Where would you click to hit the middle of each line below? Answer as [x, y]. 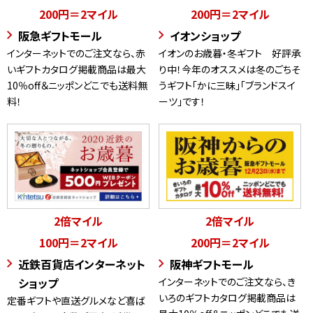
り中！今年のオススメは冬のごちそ [230, 70]
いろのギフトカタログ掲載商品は [227, 298]
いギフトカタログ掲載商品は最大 [77, 70]
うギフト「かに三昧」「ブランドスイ [227, 86]
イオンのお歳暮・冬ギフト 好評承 [230, 53]
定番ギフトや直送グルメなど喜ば [76, 301]
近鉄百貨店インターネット [82, 264]
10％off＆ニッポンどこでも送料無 [77, 86]
